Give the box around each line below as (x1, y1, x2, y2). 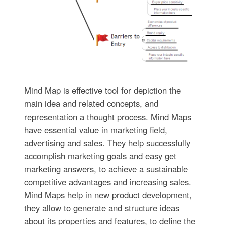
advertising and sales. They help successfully (24, 137, 190, 149)
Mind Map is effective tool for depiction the (24, 84, 181, 97)
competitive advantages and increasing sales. (24, 176, 191, 188)
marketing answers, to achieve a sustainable (24, 163, 188, 175)
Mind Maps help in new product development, (24, 189, 192, 201)
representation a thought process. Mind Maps (24, 110, 191, 123)
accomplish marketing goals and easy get (24, 150, 176, 162)
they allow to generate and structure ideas (24, 202, 179, 214)
